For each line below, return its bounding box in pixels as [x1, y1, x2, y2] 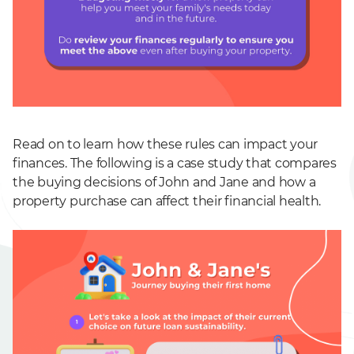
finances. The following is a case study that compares [13, 155, 337, 171]
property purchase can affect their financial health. [13, 193, 321, 209]
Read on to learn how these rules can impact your [13, 136, 318, 152]
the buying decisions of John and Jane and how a [13, 174, 316, 190]
